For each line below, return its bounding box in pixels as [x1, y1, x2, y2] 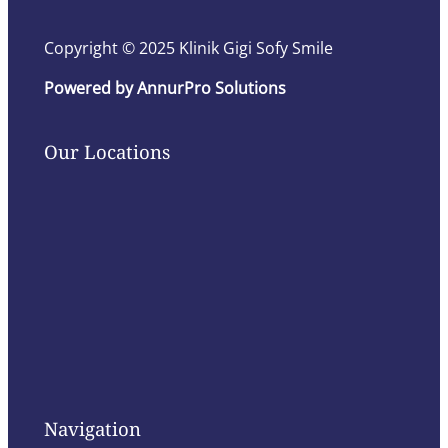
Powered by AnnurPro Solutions [43, 76, 286, 99]
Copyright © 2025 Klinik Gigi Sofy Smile [43, 36, 333, 59]
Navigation [43, 416, 141, 442]
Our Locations [43, 138, 170, 164]
